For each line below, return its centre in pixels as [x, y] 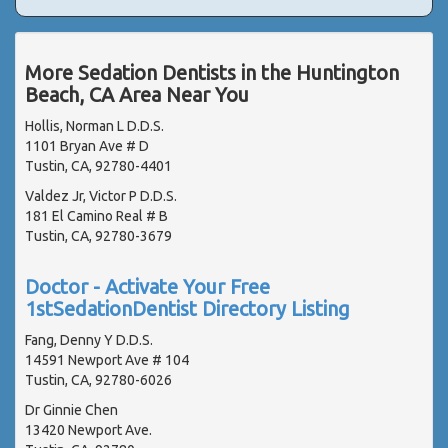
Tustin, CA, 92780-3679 [98, 235]
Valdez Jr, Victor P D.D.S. [101, 195]
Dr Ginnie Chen [71, 409]
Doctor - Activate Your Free [147, 286]
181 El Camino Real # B [96, 215]
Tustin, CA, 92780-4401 [98, 165]
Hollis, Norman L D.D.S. [94, 125]
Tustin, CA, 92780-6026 [98, 379]
